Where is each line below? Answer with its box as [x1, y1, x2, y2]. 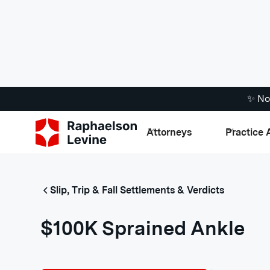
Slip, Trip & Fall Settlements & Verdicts [50, 184, 225, 196]
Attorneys [146, 126, 192, 138]
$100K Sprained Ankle [40, 216, 245, 240]
